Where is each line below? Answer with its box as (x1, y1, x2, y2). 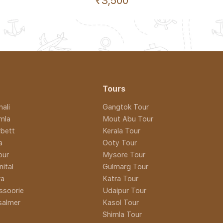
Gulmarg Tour (102, 162, 148, 171)
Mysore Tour (102, 150, 145, 159)
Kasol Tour (102, 198, 139, 207)
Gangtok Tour (102, 102, 149, 111)
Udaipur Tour (102, 186, 146, 195)
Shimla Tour (102, 210, 142, 219)
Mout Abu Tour (102, 114, 153, 123)
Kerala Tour (102, 126, 140, 135)
